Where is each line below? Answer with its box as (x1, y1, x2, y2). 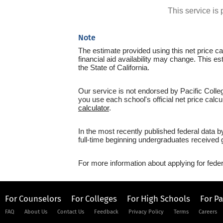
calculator (78, 104, 109, 112)
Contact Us (57, 209, 84, 215)
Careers (199, 209, 217, 215)
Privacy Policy (128, 209, 164, 215)
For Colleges (71, 194, 117, 204)
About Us (24, 209, 47, 215)
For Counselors (5, 194, 61, 204)
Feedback (94, 209, 118, 215)
